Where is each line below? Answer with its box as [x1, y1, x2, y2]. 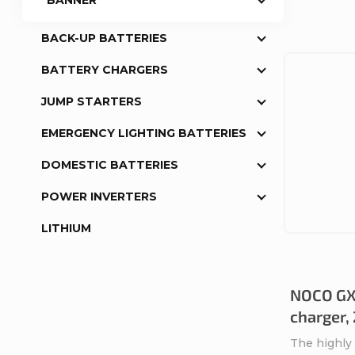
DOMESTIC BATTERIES [41, 158, 178, 173]
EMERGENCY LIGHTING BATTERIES [41, 126, 246, 141]
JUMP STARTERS [41, 94, 142, 109]
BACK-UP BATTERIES [41, 31, 167, 46]
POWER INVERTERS [41, 189, 157, 204]
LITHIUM [41, 221, 91, 236]
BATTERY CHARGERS [41, 63, 168, 78]
